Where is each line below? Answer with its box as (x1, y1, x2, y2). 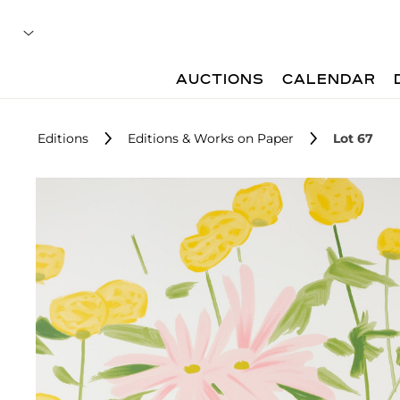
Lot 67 (333, 130, 373, 146)
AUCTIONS (176, 73, 265, 87)
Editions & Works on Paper (128, 130, 294, 146)
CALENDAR (282, 73, 377, 87)
